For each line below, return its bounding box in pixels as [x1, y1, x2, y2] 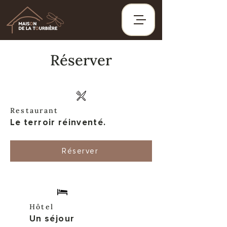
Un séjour [29, 213, 75, 224]
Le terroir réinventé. [10, 117, 106, 128]
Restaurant [10, 106, 59, 115]
